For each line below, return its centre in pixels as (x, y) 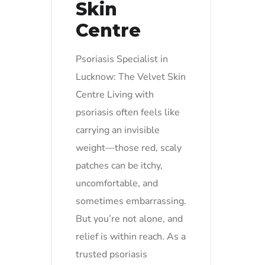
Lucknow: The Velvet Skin (131, 77)
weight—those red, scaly (129, 148)
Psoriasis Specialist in (122, 59)
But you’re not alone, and (129, 219)
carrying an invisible (118, 130)
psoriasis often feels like (128, 112)
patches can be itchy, (119, 165)
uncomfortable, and (117, 183)
